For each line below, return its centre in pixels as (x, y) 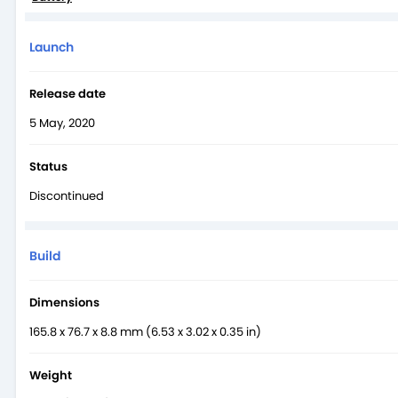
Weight (51, 375)
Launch (52, 47)
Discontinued (67, 195)
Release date (68, 93)
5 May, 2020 (62, 123)
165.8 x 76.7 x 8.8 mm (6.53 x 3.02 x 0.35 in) (145, 331)
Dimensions (64, 302)
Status (48, 166)
